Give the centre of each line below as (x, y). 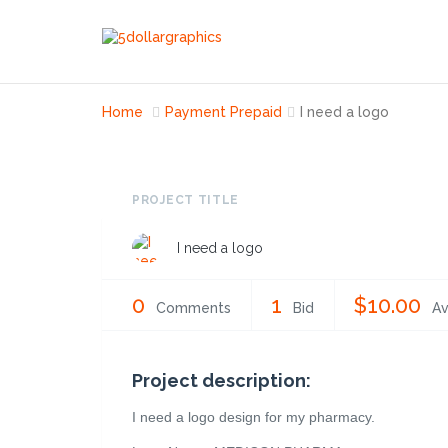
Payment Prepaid (223, 112)
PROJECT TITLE (186, 200)
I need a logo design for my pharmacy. (253, 417)
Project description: (221, 380)
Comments (193, 308)
